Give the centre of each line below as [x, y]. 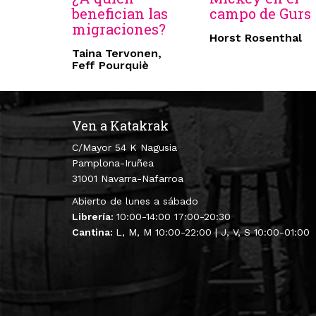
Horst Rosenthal [256, 38]
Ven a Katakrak [120, 126]
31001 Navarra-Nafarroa [128, 179]
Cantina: [94, 232]
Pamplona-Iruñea [113, 163]
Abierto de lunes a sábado [135, 201]
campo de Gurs [260, 14]
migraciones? [119, 29]
